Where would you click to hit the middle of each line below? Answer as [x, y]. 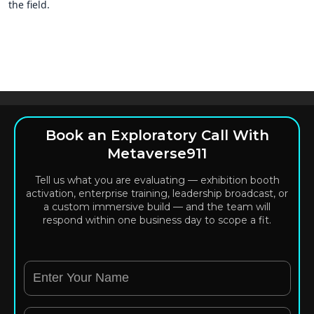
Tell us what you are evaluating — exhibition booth [157, 180]
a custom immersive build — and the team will [157, 206]
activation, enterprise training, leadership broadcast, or [157, 193]
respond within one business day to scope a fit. [157, 220]
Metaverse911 [157, 153]
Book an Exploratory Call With [157, 135]
